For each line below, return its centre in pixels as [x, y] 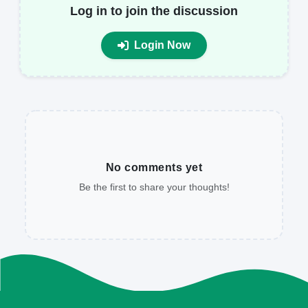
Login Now [162, 45]
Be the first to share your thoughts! [154, 187]
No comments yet [154, 167]
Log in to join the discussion [154, 11]
